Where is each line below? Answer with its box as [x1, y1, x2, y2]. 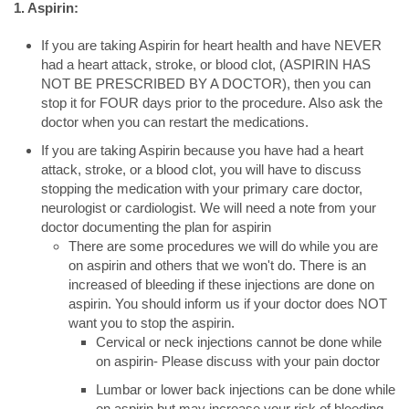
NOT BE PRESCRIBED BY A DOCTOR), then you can [41, 76, 371, 91]
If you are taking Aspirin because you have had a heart [41, 142, 363, 158]
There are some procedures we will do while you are [68, 238, 378, 254]
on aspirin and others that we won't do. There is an [68, 257, 366, 273]
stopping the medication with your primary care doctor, [41, 181, 362, 196]
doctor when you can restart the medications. [41, 114, 309, 130]
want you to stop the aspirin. [68, 315, 235, 330]
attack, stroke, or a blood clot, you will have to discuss [41, 162, 362, 177]
